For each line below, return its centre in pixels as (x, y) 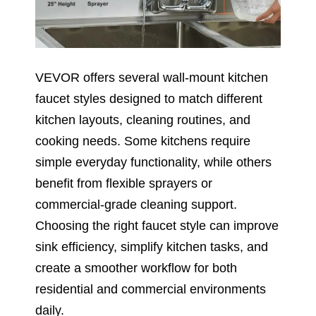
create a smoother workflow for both (136, 268)
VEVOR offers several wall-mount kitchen (152, 77)
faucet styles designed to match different (149, 98)
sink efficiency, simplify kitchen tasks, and (152, 247)
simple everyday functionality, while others (153, 162)
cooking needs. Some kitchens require (143, 141)
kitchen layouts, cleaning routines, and (143, 120)
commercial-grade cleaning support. (136, 204)
